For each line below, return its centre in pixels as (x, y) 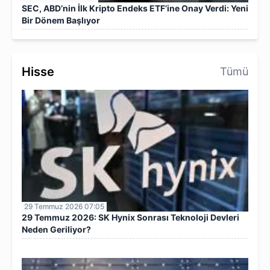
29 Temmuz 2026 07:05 (64, 206)
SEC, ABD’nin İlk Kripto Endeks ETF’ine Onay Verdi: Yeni (135, 8)
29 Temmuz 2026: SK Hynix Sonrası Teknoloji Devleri (130, 217)
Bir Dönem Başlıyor (61, 20)
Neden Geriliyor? (56, 229)
